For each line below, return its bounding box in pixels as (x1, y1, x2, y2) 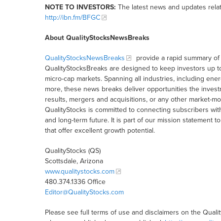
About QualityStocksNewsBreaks (44, 34, 149, 42)
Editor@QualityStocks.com (44, 188, 124, 197)
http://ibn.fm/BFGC (44, 13, 100, 22)
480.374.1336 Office (44, 178, 106, 186)
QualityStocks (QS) (44, 147, 101, 155)
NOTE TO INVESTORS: (44, 3, 116, 12)
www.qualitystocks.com (44, 167, 114, 176)
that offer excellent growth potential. (44, 126, 155, 135)
